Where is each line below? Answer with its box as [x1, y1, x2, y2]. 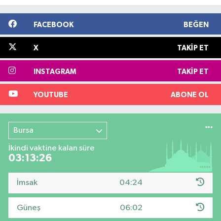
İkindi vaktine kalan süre [8, 144, 95, 152]
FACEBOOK [33, 21, 74, 29]
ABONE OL [170, 91, 209, 99]
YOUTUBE [33, 91, 68, 99]
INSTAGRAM [33, 68, 76, 75]
